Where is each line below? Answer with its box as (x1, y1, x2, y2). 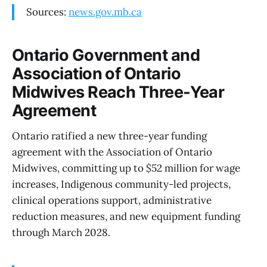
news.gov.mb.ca (69, 5, 142, 18)
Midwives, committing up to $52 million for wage (12, 161, 240, 175)
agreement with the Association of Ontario (12, 145, 212, 159)
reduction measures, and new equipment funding (12, 209, 240, 223)
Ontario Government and (12, 45, 200, 66)
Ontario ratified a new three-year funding (12, 129, 207, 142)
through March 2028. (12, 225, 110, 239)
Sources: (26, 5, 69, 18)
